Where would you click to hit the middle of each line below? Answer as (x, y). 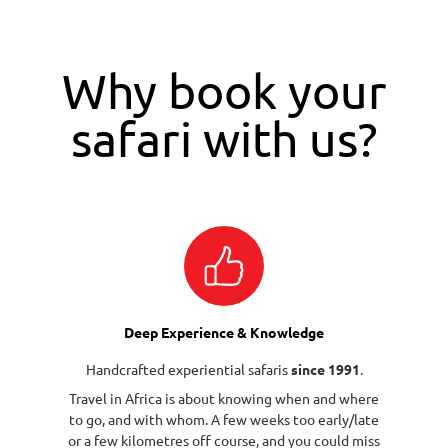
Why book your (224, 90)
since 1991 (325, 369)
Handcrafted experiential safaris (188, 369)
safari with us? (224, 138)
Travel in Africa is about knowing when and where (224, 398)
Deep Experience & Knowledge (224, 332)
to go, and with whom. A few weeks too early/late (224, 419)
